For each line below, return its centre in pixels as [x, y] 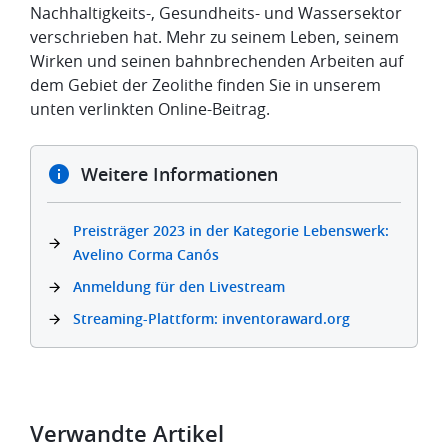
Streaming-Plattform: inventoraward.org [211, 319]
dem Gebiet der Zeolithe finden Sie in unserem [205, 85]
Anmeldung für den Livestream [179, 287]
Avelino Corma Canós [146, 255]
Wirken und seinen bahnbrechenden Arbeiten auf [216, 61]
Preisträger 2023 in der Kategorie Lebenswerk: [231, 231]
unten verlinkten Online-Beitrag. [150, 109]
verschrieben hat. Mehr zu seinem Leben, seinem [214, 37]
